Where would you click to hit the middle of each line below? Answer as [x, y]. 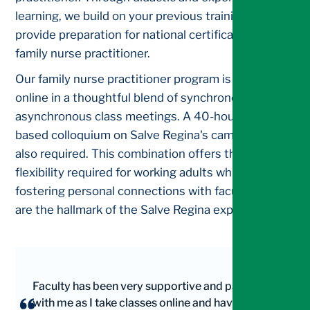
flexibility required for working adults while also [143, 173]
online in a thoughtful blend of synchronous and [145, 98]
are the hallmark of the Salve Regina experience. [146, 210]
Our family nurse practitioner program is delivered [150, 79]
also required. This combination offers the [129, 154]
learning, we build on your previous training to [139, 16]
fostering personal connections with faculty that [147, 191]
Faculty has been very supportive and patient [147, 286]
